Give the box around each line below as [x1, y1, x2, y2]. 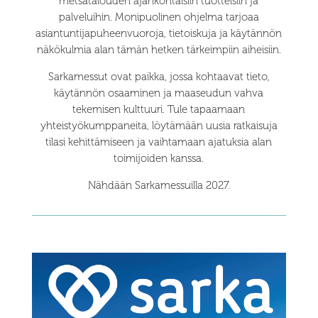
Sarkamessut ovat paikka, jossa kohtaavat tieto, [48, 70, 270, 84]
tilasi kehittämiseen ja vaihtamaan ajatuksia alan [45, 136, 273, 149]
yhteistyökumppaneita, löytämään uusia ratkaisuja [40, 119, 278, 133]
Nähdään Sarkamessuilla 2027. [87, 179, 230, 192]
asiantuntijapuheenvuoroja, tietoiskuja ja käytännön [35, 27, 283, 40]
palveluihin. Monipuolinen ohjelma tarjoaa [58, 11, 259, 24]
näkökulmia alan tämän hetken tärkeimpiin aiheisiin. [36, 43, 281, 57]
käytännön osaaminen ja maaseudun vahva [54, 87, 264, 100]
